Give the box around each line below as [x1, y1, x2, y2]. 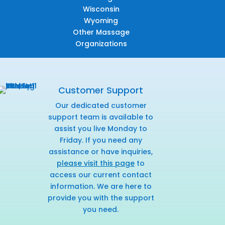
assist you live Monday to [54, 124, 148, 134]
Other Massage [72, 27, 130, 38]
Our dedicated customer [55, 100, 147, 111]
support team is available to [48, 112, 154, 123]
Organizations [75, 39, 127, 49]
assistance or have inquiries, [49, 147, 153, 157]
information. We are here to [50, 181, 152, 192]
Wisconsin [82, 4, 120, 15]
